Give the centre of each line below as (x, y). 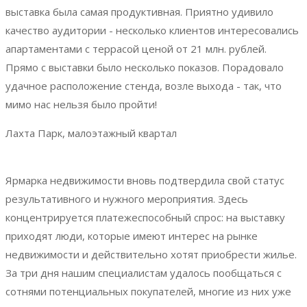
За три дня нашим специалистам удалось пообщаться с (144, 272)
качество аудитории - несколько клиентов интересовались (152, 30)
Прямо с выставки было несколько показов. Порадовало (145, 67)
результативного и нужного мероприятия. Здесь (127, 198)
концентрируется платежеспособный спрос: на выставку (145, 217)
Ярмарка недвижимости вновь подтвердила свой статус (145, 180)
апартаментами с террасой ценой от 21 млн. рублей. (136, 48)
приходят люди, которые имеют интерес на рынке (132, 235)
